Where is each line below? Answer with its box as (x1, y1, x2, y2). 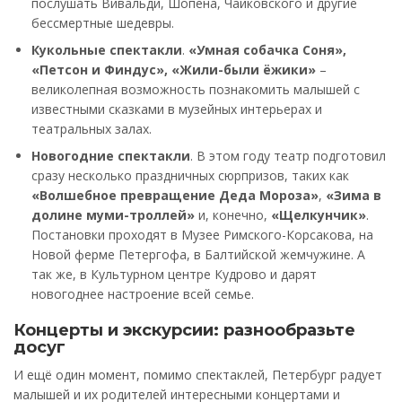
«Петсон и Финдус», (31, 61, 171, 79)
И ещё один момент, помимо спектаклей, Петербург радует (13, 366, 382, 384)
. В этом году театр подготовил (190, 147, 386, 165)
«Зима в (326, 187, 381, 205)
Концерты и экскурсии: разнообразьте (13, 320, 355, 341)
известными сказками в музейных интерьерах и (31, 100, 322, 118)
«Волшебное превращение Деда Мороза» (31, 187, 319, 205)
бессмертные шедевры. (31, 14, 174, 32)
